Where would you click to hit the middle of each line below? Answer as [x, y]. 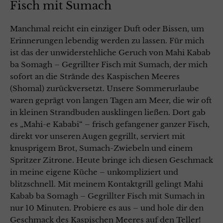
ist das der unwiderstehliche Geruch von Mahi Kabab [110, 52]
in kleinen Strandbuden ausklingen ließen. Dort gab [108, 112]
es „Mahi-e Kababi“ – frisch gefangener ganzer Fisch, [110, 124]
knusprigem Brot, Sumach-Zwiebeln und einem [101, 148]
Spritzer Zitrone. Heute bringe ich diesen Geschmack [111, 160]
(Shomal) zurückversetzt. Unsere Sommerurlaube [105, 88]
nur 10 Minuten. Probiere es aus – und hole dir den [107, 208]
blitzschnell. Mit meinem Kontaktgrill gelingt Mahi [107, 184]
